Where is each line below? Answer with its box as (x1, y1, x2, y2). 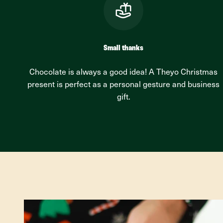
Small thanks (104, 44, 143, 52)
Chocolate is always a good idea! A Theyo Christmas (29, 69, 218, 77)
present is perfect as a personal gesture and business (27, 81, 220, 89)
